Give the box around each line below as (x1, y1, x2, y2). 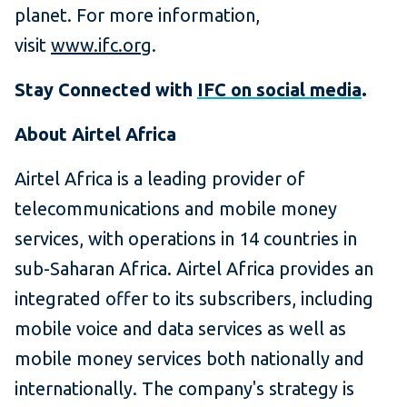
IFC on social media (197, 79, 362, 101)
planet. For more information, (15, 5, 260, 26)
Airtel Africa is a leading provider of (15, 168, 305, 190)
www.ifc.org (51, 35, 152, 56)
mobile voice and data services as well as (15, 318, 346, 340)
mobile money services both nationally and (15, 348, 364, 370)
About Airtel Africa (15, 124, 176, 145)
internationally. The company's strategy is (15, 378, 354, 400)
